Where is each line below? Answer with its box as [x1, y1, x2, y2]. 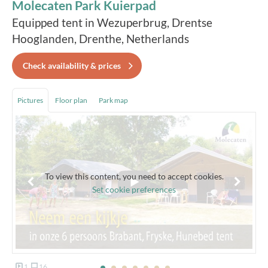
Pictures [17, 96, 43, 105]
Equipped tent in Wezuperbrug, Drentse [12, 16, 212, 29]
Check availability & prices [23, 60, 121, 71]
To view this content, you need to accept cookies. [44, 170, 224, 181]
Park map [99, 96, 128, 105]
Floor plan [55, 96, 87, 105]
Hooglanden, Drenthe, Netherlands [12, 32, 189, 45]
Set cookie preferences [92, 184, 176, 194]
